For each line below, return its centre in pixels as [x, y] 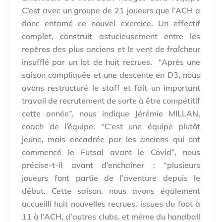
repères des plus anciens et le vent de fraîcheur [111, 49]
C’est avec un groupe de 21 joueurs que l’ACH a [111, 11]
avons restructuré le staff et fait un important [111, 88]
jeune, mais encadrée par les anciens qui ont [111, 139]
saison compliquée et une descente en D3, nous [111, 75]
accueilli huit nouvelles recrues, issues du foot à [111, 204]
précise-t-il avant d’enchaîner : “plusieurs [111, 165]
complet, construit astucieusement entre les [111, 36]
